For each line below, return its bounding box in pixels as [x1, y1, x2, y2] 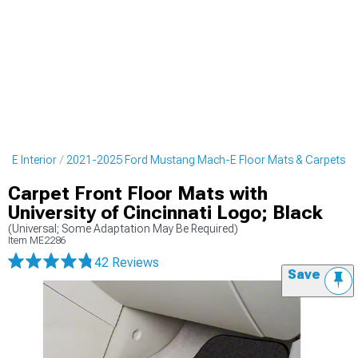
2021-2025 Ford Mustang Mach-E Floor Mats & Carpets [66, 153, 345, 166]
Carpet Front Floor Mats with [8, 182, 268, 205]
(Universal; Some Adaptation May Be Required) [8, 222, 238, 235]
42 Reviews [94, 255, 159, 270]
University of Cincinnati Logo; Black [8, 201, 323, 224]
